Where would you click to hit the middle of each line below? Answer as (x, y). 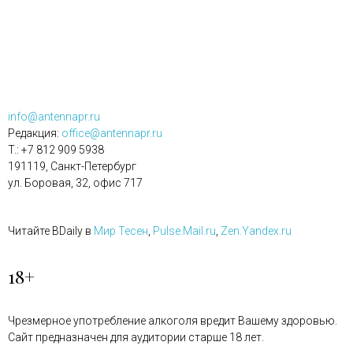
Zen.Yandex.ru (256, 230)
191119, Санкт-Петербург (72, 166)
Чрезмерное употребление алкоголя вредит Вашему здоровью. (173, 320)
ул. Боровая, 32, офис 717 (75, 182)
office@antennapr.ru (112, 133)
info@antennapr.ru (54, 116)
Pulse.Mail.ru (184, 230)
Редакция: (35, 133)
